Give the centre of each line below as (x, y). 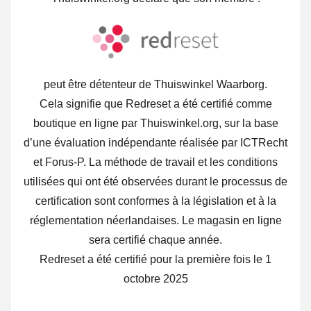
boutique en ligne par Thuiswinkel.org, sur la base (155, 124)
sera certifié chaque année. (155, 240)
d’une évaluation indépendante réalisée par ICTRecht (155, 143)
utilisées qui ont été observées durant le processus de (155, 182)
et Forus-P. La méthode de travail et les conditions (155, 162)
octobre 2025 (155, 279)
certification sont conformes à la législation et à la (155, 201)
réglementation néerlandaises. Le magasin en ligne (155, 221)
